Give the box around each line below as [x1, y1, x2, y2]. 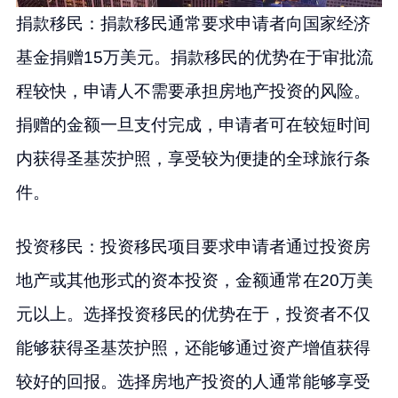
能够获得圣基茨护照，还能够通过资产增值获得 [15, 338, 370, 358]
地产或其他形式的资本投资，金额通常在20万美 [15, 271, 373, 291]
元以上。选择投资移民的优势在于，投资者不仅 [15, 305, 370, 324]
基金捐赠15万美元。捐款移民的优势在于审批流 [15, 48, 373, 68]
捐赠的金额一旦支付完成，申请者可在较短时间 [15, 115, 370, 135]
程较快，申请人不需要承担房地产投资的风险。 [15, 82, 370, 101]
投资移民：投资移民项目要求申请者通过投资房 [15, 237, 370, 257]
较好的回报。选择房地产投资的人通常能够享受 [15, 372, 370, 392]
